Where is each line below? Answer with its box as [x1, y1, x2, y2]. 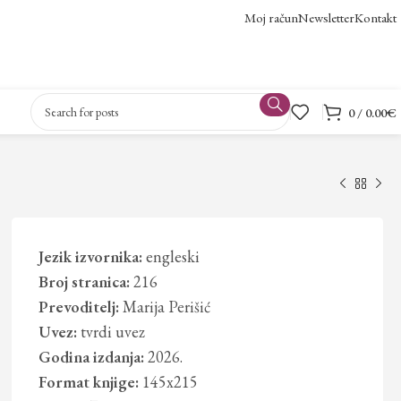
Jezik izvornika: [38, 246, 143, 267]
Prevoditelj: [38, 296, 120, 317]
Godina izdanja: [38, 346, 145, 367]
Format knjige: [38, 371, 140, 392]
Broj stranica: [38, 271, 131, 292]
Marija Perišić [123, 296, 211, 317]
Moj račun [244, 9, 298, 26]
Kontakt [354, 9, 397, 26]
